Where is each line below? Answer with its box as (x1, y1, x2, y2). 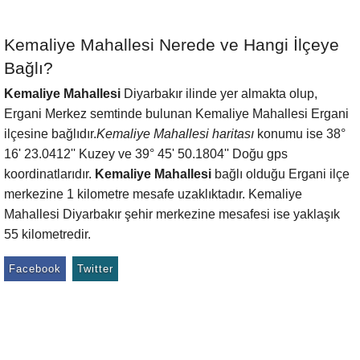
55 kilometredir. (4, 227, 91, 241)
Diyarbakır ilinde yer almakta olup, (121, 87, 317, 100)
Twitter (77, 263, 113, 275)
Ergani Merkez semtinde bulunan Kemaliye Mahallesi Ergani (4, 107, 349, 121)
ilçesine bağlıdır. (4, 127, 96, 141)
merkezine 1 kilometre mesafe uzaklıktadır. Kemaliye (4, 187, 302, 201)
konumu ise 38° (254, 127, 346, 141)
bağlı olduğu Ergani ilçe (211, 167, 350, 181)
